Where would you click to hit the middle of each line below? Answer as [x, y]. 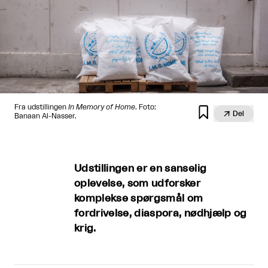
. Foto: [146, 107]
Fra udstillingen [41, 107]
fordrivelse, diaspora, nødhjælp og [161, 213]
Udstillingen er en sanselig [141, 168]
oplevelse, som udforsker [138, 183]
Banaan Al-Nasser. [45, 116]
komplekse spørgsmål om [139, 198]
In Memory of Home [102, 107]
